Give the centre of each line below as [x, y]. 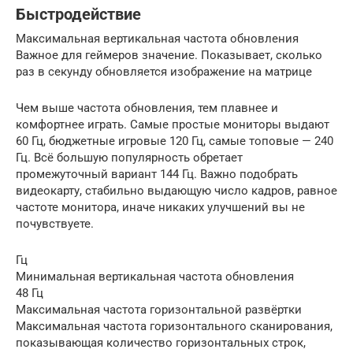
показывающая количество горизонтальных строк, [161, 342]
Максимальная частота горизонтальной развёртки [159, 309]
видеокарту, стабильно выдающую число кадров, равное [176, 190]
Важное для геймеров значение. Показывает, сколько [169, 55]
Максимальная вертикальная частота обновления [157, 38]
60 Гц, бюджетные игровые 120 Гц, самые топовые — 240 [175, 141]
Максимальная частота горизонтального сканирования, [174, 326]
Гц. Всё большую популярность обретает [129, 157]
